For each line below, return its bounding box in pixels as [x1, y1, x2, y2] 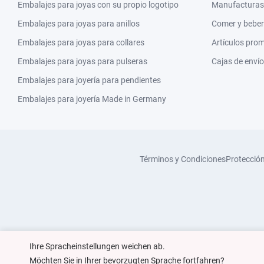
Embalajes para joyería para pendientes [18, 75, 161, 85]
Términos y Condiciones [140, 154, 226, 164]
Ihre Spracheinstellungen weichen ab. [29, 242, 165, 251]
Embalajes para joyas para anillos [18, 19, 140, 28]
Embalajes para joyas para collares [18, 38, 144, 47]
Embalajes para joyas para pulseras [18, 57, 147, 66]
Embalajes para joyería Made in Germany [18, 94, 166, 104]
